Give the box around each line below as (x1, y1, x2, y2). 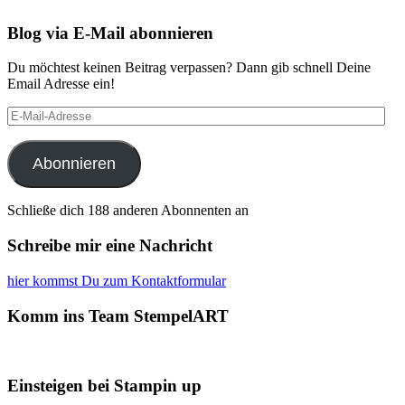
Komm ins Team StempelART (7, 306, 229, 325)
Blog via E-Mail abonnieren (7, 23, 213, 42)
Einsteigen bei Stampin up (7, 375, 202, 395)
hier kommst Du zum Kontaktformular (7, 272, 226, 288)
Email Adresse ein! (7, 76, 115, 92)
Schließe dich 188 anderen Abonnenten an (7, 202, 249, 219)
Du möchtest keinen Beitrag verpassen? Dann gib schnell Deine (7, 60, 371, 76)
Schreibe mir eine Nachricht (7, 236, 212, 256)
